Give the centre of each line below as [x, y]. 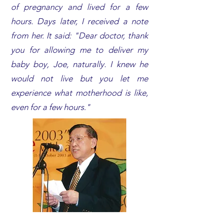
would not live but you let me [79, 78]
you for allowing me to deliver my [79, 50]
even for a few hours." [52, 107]
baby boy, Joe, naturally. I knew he [79, 64]
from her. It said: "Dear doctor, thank [79, 36]
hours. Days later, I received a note [79, 21]
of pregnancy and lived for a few [79, 7]
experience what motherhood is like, [79, 93]
